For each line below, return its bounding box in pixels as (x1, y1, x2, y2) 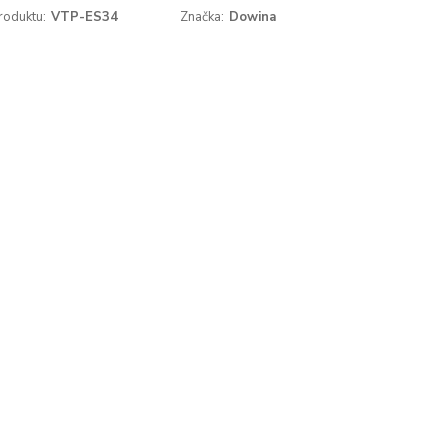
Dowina (229, 8, 277, 26)
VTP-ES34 (50, 8, 118, 26)
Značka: (180, 8, 225, 26)
